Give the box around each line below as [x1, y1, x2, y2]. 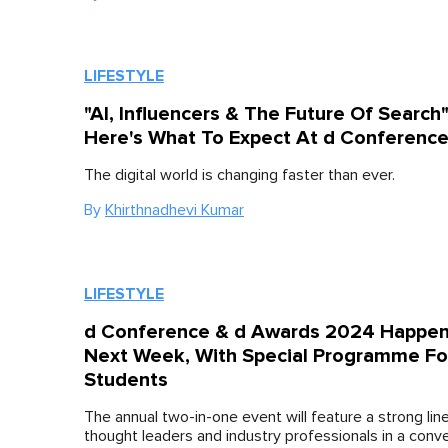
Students [84, 367, 168, 392]
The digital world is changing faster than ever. [84, 167, 395, 183]
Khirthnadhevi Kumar [105, 202, 244, 218]
